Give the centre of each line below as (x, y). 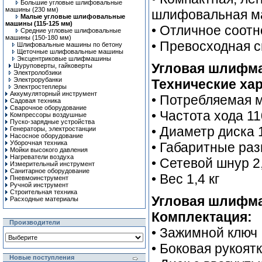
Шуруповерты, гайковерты (53, 65)
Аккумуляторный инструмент (54, 94)
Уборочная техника (39, 143)
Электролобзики (37, 73)
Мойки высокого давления (49, 150)
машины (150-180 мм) (38, 37)
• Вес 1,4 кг (185, 179)
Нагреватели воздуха (42, 157)
